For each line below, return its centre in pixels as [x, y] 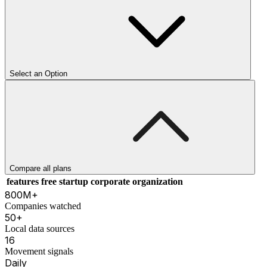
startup [74, 181]
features [23, 181]
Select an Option [38, 73]
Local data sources [40, 228]
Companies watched [43, 206]
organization [158, 181]
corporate [110, 181]
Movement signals [39, 251]
